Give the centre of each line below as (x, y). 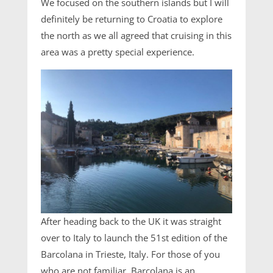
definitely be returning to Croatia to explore (132, 19)
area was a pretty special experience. (118, 52)
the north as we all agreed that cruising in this (136, 36)
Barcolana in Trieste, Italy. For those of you (131, 254)
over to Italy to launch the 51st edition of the (134, 237)
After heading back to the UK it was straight (131, 221)
